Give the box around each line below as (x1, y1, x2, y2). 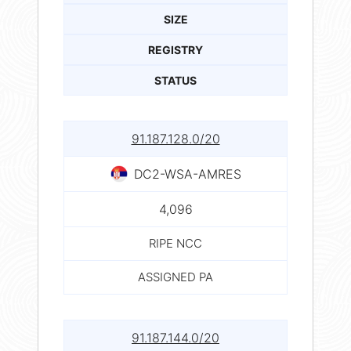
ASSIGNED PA (138, 269, 213, 284)
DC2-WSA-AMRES (133, 165, 241, 182)
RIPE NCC (149, 235, 202, 251)
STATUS (154, 73, 197, 87)
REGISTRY (148, 42, 203, 56)
